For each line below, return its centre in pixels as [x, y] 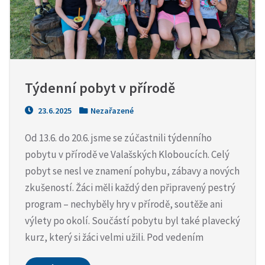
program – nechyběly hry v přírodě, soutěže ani [124, 204]
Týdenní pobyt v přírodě [100, 88]
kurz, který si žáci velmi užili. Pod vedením [114, 237]
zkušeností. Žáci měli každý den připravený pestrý [130, 187]
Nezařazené [112, 110]
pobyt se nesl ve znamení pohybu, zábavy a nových [132, 171]
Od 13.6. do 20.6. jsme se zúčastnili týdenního [118, 138]
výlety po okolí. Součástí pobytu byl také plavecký [132, 220]
